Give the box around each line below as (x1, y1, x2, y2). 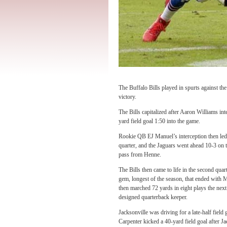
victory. (119, 93, 138, 100)
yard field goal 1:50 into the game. (119, 118, 200, 125)
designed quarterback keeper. (119, 194, 187, 201)
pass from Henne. (119, 151, 161, 158)
